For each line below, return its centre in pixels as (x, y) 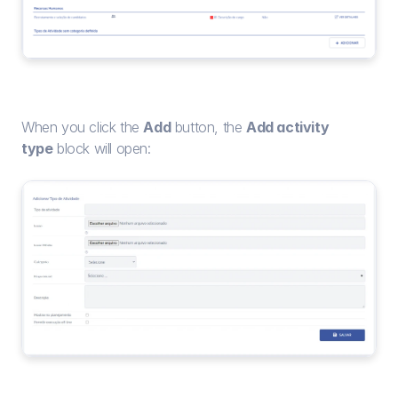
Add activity (288, 127)
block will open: (102, 149)
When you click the (83, 127)
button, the (209, 127)
